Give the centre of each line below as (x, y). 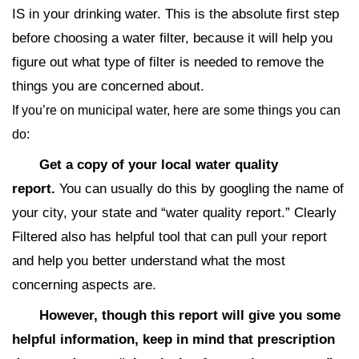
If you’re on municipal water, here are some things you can (176, 111)
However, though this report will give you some (190, 316)
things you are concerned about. (108, 87)
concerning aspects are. (84, 285)
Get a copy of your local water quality (159, 165)
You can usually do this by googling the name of (202, 189)
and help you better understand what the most (149, 261)
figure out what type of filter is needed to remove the (168, 63)
